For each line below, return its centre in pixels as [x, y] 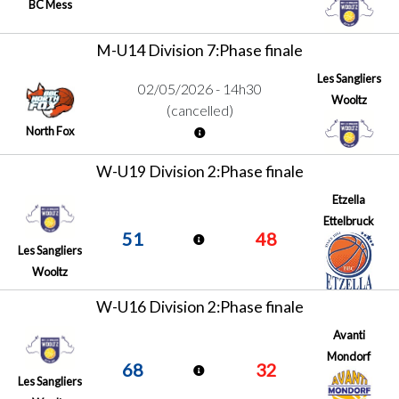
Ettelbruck [349, 220]
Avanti [349, 334]
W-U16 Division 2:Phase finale [199, 306]
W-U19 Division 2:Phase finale [199, 171]
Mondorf [349, 356]
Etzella [349, 199]
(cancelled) [199, 110]
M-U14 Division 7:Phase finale [199, 50]
